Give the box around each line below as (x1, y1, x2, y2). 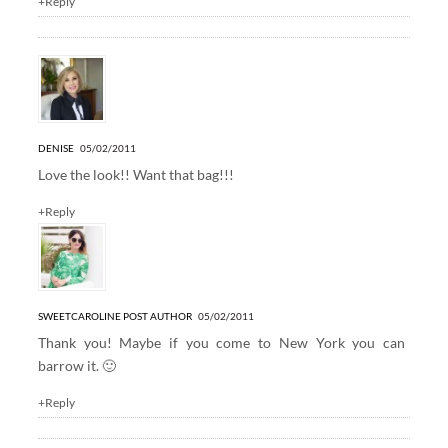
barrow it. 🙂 (37, 356, 116, 374)
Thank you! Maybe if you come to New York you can (37, 333, 406, 351)
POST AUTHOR (122, 309, 192, 322)
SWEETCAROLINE (37, 309, 121, 322)
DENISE (37, 141, 76, 154)
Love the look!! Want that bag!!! (37, 165, 234, 183)
